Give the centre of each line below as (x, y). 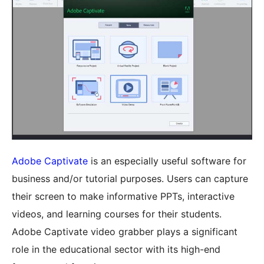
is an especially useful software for (167, 161)
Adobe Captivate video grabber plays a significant (125, 232)
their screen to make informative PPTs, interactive (123, 197)
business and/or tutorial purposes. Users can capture (130, 179)
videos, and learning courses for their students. (117, 214)
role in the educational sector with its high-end (116, 250)
